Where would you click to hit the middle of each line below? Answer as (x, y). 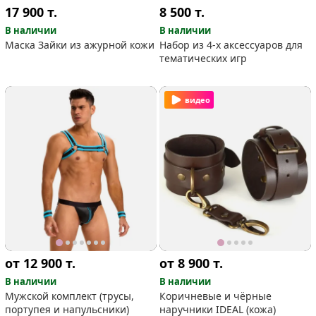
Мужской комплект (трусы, (70, 296)
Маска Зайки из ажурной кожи (80, 45)
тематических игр (203, 59)
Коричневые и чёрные (216, 296)
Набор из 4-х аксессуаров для (231, 45)
